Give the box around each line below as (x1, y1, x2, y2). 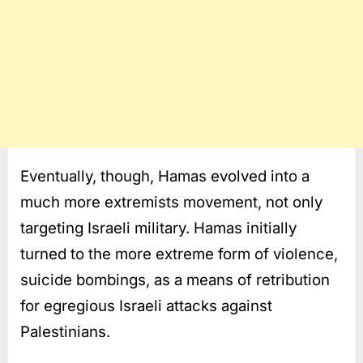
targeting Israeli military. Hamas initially (20, 218, 297, 237)
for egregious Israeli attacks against (20, 296, 272, 315)
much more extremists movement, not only (20, 192, 322, 211)
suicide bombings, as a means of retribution (20, 270, 330, 289)
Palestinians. (20, 322, 110, 341)
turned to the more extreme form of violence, (20, 244, 338, 263)
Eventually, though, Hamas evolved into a (20, 166, 310, 186)
